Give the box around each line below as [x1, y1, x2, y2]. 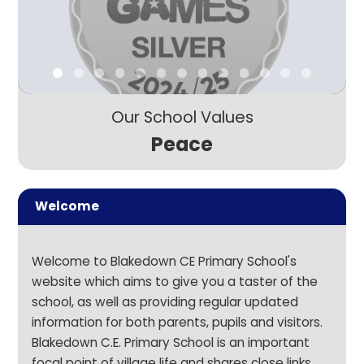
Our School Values [110, 105, 253, 128]
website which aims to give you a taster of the [32, 273, 318, 290]
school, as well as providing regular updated [32, 293, 299, 310]
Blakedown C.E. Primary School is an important [32, 334, 310, 351]
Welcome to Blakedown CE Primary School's [32, 253, 297, 270]
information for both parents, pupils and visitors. [32, 314, 323, 331]
